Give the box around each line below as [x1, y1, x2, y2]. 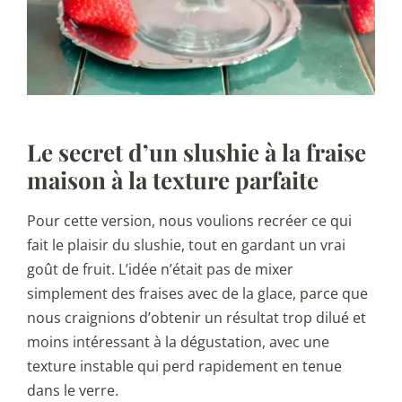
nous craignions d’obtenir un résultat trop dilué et [27, 307, 366, 328]
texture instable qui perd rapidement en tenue [27, 355, 342, 376]
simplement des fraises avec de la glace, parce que [27, 283, 368, 303]
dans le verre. [27, 380, 118, 400]
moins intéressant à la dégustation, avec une [27, 331, 329, 352]
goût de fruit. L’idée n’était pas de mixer [27, 258, 293, 279]
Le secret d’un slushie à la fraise [27, 135, 366, 168]
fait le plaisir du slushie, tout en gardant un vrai [27, 234, 345, 255]
